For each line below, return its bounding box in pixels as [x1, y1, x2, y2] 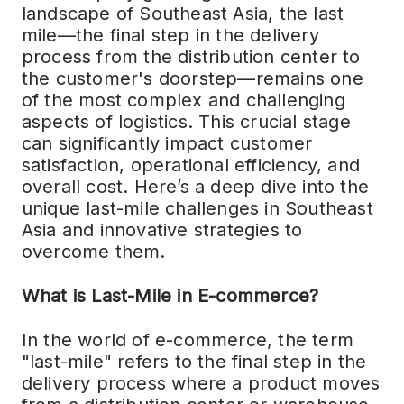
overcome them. [21, 241, 166, 262]
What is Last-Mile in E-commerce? [21, 285, 319, 307]
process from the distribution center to [21, 46, 361, 68]
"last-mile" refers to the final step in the [21, 351, 367, 372]
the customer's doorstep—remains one [21, 68, 363, 89]
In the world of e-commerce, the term [21, 329, 353, 351]
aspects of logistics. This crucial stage [21, 111, 351, 133]
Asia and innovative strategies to [21, 219, 303, 241]
